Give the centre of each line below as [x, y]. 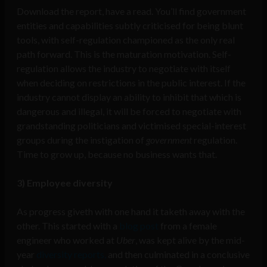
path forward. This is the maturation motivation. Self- [124, 54]
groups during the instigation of [81, 140]
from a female [188, 226]
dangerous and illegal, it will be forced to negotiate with [129, 111]
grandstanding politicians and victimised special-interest [131, 126]
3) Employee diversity [65, 183]
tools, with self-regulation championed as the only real [126, 40]
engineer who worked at [66, 240]
